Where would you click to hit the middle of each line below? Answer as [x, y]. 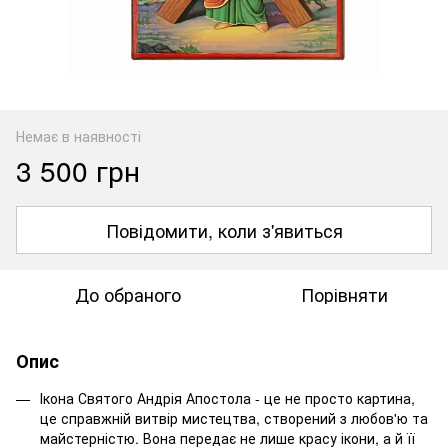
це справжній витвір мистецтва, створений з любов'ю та [234, 417]
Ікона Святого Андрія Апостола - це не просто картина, [227, 397]
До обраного [128, 293]
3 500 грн [78, 169]
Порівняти [344, 293]
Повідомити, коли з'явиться [224, 229]
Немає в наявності [78, 135]
